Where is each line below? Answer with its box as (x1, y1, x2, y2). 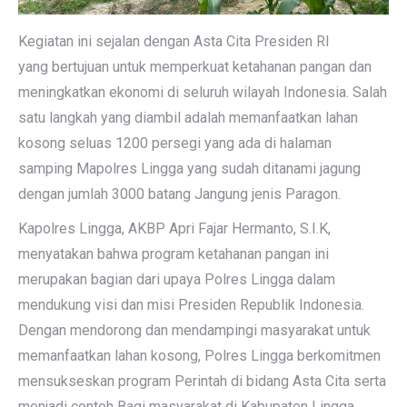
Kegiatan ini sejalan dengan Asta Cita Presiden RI (18, 33, 330, 50)
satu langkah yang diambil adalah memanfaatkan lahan (18, 109, 358, 126)
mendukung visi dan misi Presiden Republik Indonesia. (18, 296, 364, 313)
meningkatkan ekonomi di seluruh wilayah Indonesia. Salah (18, 84, 387, 101)
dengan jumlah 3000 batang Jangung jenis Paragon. (18, 185, 341, 203)
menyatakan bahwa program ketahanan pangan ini (18, 245, 329, 263)
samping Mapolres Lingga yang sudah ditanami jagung (18, 160, 361, 177)
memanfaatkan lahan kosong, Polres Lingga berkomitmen (18, 347, 381, 364)
